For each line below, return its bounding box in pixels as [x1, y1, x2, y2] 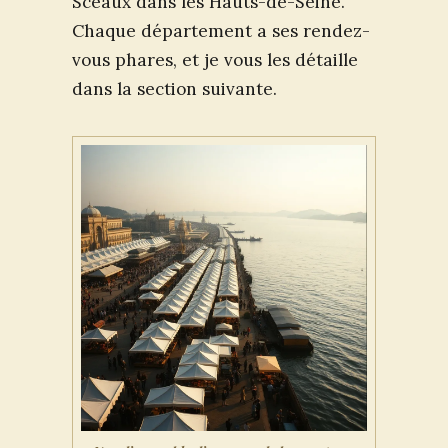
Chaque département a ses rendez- [72, 19, 370, 42]
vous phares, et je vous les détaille [72, 48, 358, 71]
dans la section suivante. [72, 77, 277, 100]
